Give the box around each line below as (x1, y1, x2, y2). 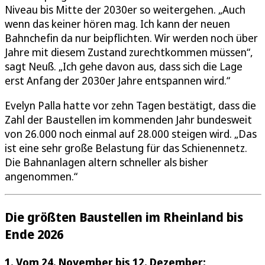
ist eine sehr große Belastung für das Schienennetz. (5, 141, 247, 156)
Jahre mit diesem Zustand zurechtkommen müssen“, (5, 45, 253, 60)
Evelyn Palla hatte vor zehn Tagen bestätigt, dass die (5, 98, 256, 113)
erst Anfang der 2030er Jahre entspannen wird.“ (5, 73, 230, 88)
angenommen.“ (5, 169, 77, 184)
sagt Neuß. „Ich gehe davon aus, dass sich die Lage (5, 59, 243, 74)
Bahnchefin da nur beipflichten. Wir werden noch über (5, 31, 258, 46)
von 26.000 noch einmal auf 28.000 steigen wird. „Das (5, 127, 257, 141)
